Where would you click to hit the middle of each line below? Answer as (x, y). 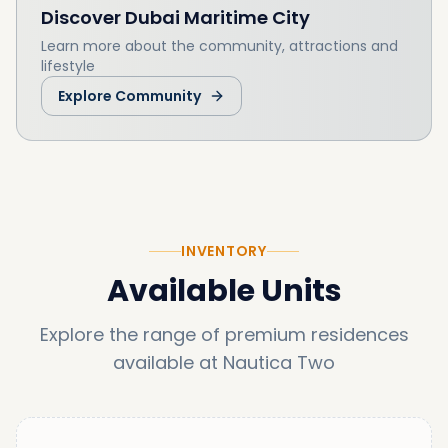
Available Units (224, 291)
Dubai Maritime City (217, 17)
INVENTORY (224, 251)
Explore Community (129, 95)
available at (165, 363)
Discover (81, 17)
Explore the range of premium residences (224, 335)
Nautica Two (279, 363)
